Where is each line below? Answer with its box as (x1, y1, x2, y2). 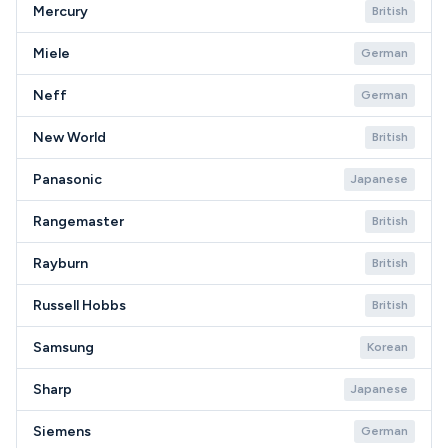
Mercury (33, 3, 88, 20)
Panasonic (33, 171, 102, 188)
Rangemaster (33, 213, 124, 230)
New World (33, 129, 106, 146)
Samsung (33, 339, 94, 356)
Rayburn (33, 255, 88, 272)
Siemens (33, 423, 91, 440)
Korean (367, 340, 408, 354)
